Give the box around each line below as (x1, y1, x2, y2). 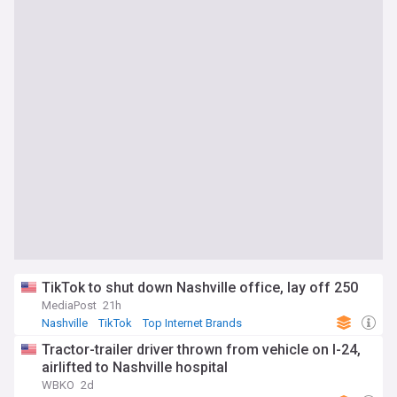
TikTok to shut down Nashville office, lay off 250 (42, 279, 358, 296)
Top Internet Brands (143, 316, 242, 330)
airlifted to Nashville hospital (42, 359, 228, 376)
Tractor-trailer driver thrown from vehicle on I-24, (42, 341, 361, 358)
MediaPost (42, 299, 97, 312)
